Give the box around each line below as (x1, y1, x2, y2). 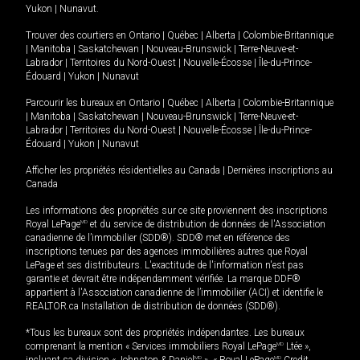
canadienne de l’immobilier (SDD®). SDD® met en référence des (26, 232, 290, 244)
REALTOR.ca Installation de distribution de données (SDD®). (26, 301, 280, 313)
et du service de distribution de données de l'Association (88, 219, 325, 231)
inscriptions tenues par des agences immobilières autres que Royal (26, 246, 308, 258)
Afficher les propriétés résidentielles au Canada (26, 165, 220, 177)
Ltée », (284, 341, 311, 353)
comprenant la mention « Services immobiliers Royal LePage (26, 341, 276, 353)
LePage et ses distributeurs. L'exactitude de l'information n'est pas (26, 260, 304, 272)
